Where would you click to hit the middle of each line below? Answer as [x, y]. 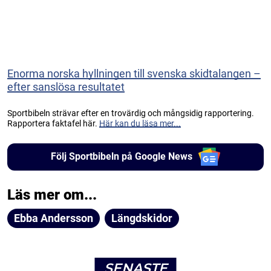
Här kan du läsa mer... [140, 123]
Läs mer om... [52, 194]
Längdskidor [142, 218]
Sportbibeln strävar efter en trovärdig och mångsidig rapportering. [131, 113]
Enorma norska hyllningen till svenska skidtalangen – [134, 73]
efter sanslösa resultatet [66, 87]
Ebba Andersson [54, 218]
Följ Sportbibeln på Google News [121, 157]
